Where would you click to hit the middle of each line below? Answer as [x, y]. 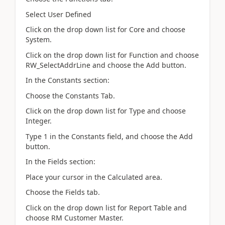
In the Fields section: [61, 161]
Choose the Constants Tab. [70, 95]
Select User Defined [59, 14]
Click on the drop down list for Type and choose [106, 111]
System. [39, 39]
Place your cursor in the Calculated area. [94, 177]
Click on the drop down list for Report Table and [106, 207]
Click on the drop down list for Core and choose [105, 29]
